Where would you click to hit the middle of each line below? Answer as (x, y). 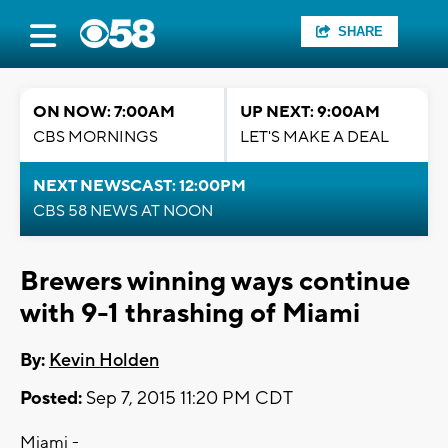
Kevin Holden (104, 361)
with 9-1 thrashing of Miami (190, 313)
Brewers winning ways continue (215, 281)
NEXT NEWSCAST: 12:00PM (139, 186)
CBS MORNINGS (95, 137)
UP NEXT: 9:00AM (310, 112)
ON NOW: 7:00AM (104, 112)
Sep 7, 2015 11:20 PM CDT (187, 399)
